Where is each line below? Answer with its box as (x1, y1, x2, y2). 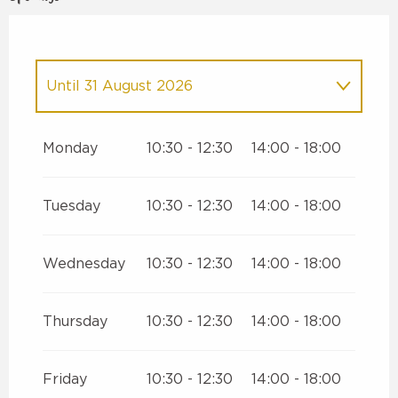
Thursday (43, 314, 107, 330)
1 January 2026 (99, 123, 212, 139)
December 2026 (123, 189, 240, 204)
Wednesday (43, 257, 125, 272)
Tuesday (43, 199, 100, 214)
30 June (243, 123, 303, 139)
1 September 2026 (103, 175, 245, 190)
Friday (43, 372, 87, 387)
